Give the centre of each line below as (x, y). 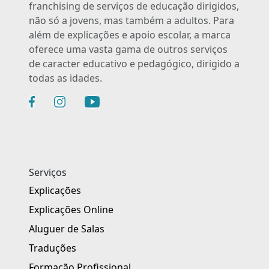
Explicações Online (71, 209)
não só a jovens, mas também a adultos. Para (131, 20)
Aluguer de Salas (67, 228)
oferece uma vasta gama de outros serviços (128, 49)
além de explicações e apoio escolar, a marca (130, 35)
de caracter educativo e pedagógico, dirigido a (134, 63)
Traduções (53, 248)
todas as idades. (65, 78)
